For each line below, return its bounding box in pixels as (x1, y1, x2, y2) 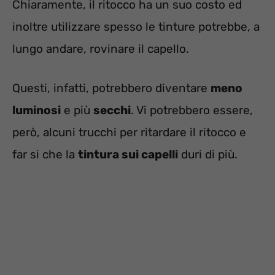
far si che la (12, 147, 78, 162)
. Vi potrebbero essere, (131, 103, 253, 118)
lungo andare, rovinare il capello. (12, 41, 189, 56)
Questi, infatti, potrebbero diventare (12, 81, 211, 96)
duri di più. (178, 147, 238, 162)
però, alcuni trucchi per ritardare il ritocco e (12, 125, 246, 140)
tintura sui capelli (78, 147, 178, 162)
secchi (93, 103, 131, 118)
